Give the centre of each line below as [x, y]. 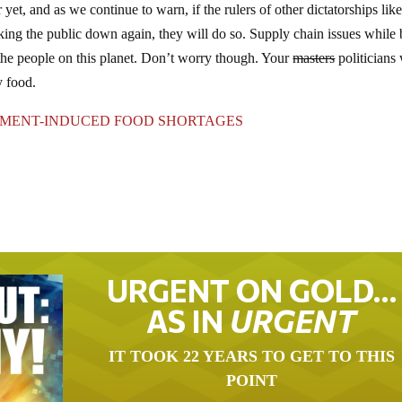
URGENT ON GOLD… [251, 290]
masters [314, 57]
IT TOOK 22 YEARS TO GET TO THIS [251, 357]
